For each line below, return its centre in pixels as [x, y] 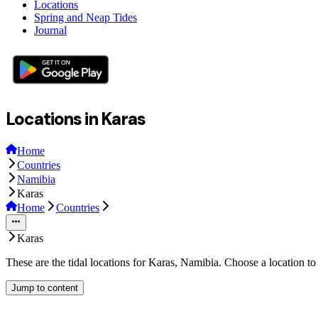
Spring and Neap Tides [86, 17]
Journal [50, 30]
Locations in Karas [76, 119]
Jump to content [45, 287]
